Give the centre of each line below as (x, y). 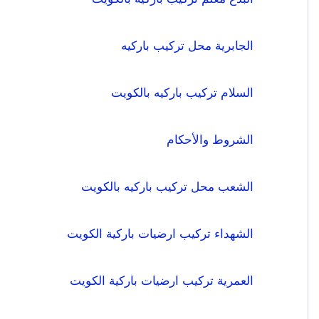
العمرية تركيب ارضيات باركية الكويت (162, 281)
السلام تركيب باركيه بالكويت (182, 93)
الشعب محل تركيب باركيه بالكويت (167, 187)
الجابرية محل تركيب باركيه (187, 46)
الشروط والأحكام (210, 140)
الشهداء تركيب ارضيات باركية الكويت (160, 234)
